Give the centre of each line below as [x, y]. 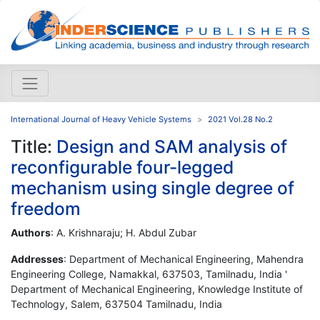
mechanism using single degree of [152, 187]
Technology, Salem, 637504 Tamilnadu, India [116, 304]
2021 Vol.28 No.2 [240, 119]
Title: [34, 146]
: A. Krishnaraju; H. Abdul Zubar [124, 232]
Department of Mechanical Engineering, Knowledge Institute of [157, 289]
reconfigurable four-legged [122, 167]
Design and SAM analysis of [172, 146]
